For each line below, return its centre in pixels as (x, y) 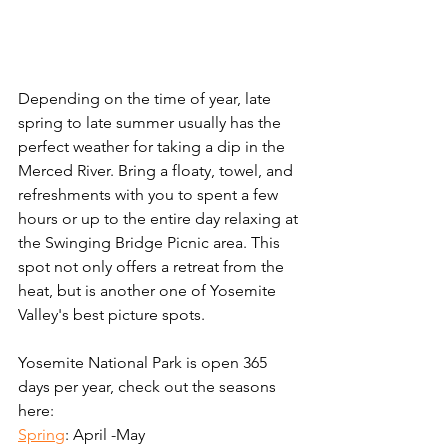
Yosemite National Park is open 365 (144, 363)
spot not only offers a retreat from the (153, 267)
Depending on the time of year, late (146, 99)
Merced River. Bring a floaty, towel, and (157, 171)
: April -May (105, 435)
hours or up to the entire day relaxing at (160, 219)
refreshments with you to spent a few (150, 195)
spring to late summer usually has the (151, 123)
